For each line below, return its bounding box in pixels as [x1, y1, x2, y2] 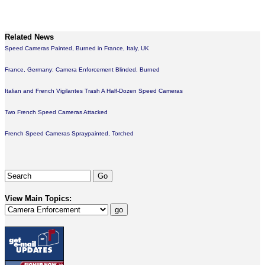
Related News [5, 33, 54, 41]
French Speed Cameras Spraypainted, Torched [5, 130, 134, 137]
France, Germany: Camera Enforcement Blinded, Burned [5, 66, 160, 73]
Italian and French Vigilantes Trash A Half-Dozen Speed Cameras [5, 88, 183, 94]
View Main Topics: [5, 194, 72, 203]
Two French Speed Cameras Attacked [5, 109, 108, 115]
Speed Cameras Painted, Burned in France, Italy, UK [5, 45, 149, 51]
